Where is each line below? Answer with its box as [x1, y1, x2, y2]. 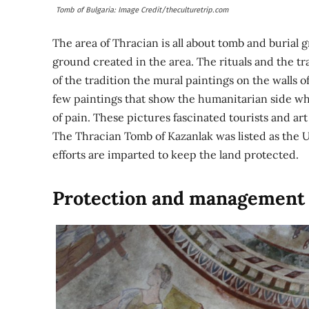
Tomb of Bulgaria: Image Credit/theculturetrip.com [56, 6, 228, 15]
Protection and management [52, 186, 305, 210]
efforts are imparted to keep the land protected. [52, 148, 299, 162]
